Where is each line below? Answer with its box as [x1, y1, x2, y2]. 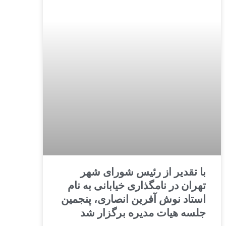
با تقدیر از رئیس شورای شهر [80, 166, 206, 179]
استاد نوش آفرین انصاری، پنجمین [61, 193, 206, 206]
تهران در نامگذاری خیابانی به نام [68, 180, 206, 192]
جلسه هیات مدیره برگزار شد [80, 207, 206, 219]
